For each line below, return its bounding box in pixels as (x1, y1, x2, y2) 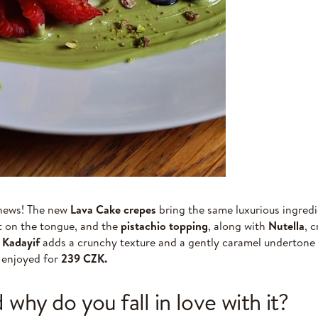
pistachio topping (121, 217, 208, 234)
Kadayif (2, 234, 40, 250)
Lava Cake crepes (70, 201, 156, 217)
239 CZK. (61, 250, 107, 266)
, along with (208, 217, 268, 234)
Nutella (268, 217, 305, 234)
